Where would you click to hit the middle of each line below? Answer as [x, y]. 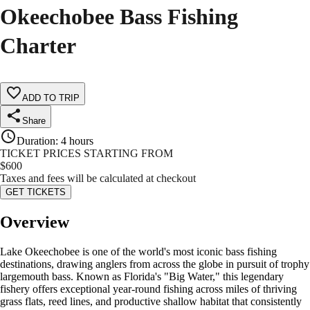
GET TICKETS [36, 192]
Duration [36, 141]
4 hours [77, 141]
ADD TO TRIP [51, 98]
